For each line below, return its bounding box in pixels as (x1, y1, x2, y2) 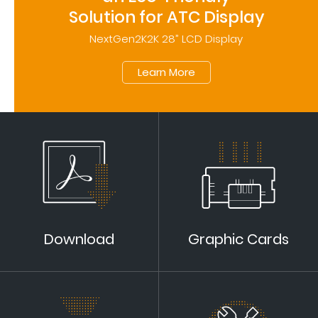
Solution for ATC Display (68, 6, 264, 29)
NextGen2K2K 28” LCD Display (89, 31, 243, 47)
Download (44, 229, 114, 250)
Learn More (137, 65, 195, 80)
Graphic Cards (188, 229, 289, 250)
